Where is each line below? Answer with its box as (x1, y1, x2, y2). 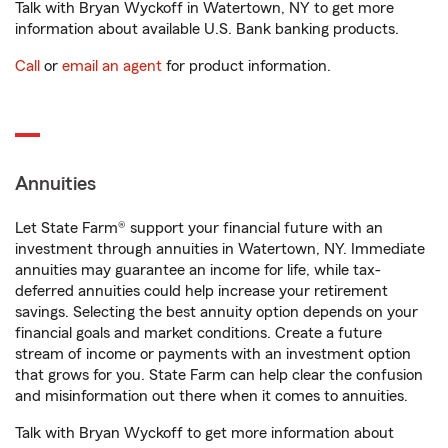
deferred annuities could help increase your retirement (15, 283, 388, 299)
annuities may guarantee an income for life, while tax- (15, 262, 381, 278)
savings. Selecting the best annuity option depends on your (15, 304, 418, 320)
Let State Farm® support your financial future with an (15, 220, 383, 236)
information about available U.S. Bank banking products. (15, 21, 399, 37)
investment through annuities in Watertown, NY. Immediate (15, 241, 425, 257)
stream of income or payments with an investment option (15, 346, 411, 362)
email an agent (62, 58, 162, 74)
